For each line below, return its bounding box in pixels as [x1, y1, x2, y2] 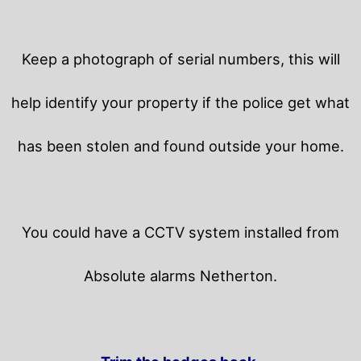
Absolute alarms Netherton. [84, 266, 277, 284]
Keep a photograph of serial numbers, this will [21, 49, 340, 68]
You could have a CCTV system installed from [22, 222, 339, 241]
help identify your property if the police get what [11, 93, 350, 111]
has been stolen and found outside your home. [17, 136, 344, 155]
